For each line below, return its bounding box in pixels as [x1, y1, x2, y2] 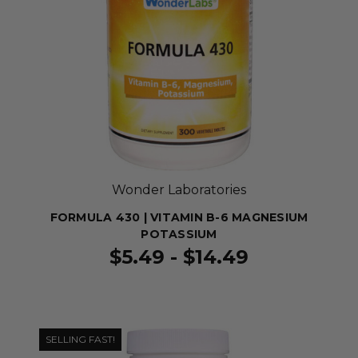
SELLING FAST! [46, 333, 115, 345]
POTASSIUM [141, 227, 217, 241]
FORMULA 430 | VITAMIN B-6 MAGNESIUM [50, 210, 308, 225]
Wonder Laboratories [112, 182, 246, 197]
